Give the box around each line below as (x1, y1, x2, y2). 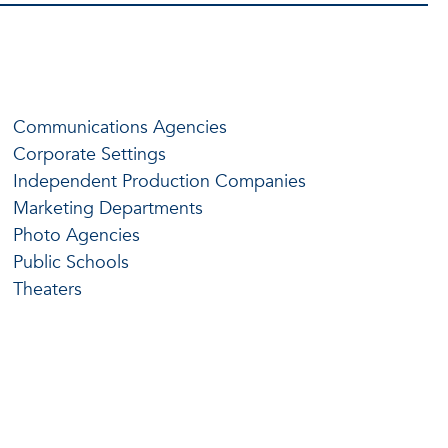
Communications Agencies (13, 114, 228, 140)
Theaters (13, 276, 83, 302)
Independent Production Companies (13, 168, 307, 194)
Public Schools (13, 249, 130, 275)
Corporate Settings (13, 141, 167, 167)
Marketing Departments (13, 195, 204, 221)
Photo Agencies (13, 222, 141, 248)
